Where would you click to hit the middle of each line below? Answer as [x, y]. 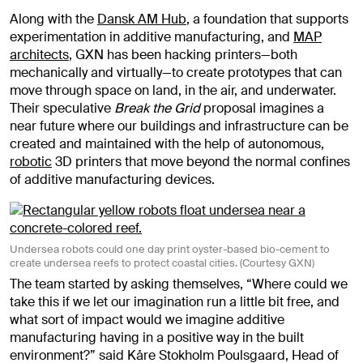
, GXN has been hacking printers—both [183, 54]
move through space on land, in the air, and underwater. [173, 90]
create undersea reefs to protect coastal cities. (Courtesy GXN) [162, 263]
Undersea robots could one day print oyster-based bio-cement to [170, 250]
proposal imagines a [262, 108]
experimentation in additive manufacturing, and [152, 36]
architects [39, 54]
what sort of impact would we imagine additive [147, 319]
